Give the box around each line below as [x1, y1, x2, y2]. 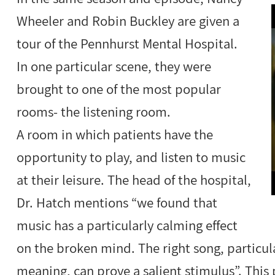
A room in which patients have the [17, 125, 214, 144]
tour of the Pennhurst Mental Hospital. [17, 34, 238, 53]
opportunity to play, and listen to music [17, 148, 246, 167]
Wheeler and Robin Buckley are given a [17, 12, 240, 31]
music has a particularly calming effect [17, 216, 238, 235]
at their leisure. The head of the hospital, [17, 171, 252, 190]
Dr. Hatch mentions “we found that [17, 193, 218, 212]
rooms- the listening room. [17, 103, 171, 122]
